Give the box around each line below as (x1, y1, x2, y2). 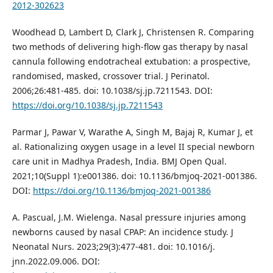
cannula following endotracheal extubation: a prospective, (12, 55, 250, 68)
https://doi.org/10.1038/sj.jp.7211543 (12, 99, 163, 112)
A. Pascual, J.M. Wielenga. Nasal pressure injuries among (12, 211, 246, 224)
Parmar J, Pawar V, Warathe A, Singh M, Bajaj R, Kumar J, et (12, 126, 253, 138)
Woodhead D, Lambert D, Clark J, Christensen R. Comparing (12, 26, 254, 38)
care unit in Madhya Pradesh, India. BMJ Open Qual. (12, 155, 227, 168)
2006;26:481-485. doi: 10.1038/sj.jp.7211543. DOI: (12, 85, 213, 97)
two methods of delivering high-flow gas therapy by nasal (12, 41, 248, 53)
